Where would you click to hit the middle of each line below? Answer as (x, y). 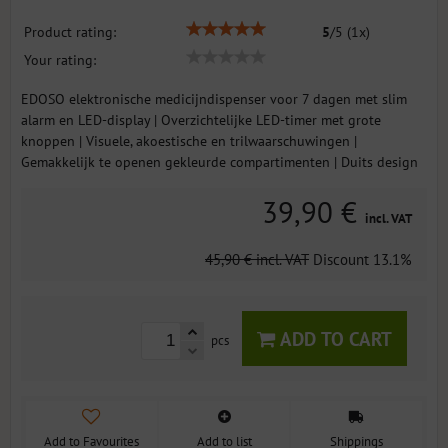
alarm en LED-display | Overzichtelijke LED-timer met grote (201, 119)
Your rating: (60, 59)
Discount (343, 258)
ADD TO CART (333, 338)
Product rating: (70, 31)
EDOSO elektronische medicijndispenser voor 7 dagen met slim (214, 98)
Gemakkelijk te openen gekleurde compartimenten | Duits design (219, 161)
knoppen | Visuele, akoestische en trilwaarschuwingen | (189, 140)
